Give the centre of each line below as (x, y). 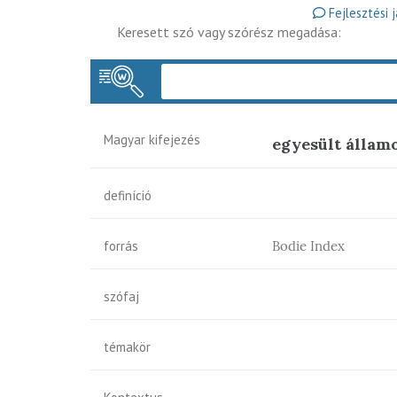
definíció (128, 195)
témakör (127, 347)
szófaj (121, 296)
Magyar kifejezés (152, 140)
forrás (121, 246)
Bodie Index (308, 246)
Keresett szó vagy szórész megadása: (229, 32)
